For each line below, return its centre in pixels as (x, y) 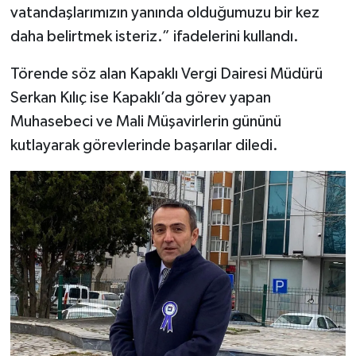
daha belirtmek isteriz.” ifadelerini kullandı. (154, 36)
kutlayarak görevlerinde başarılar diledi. (144, 145)
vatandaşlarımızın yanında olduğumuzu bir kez (164, 12)
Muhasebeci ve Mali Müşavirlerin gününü (145, 121)
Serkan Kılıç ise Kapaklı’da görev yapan (140, 97)
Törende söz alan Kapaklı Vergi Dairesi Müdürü (166, 74)
